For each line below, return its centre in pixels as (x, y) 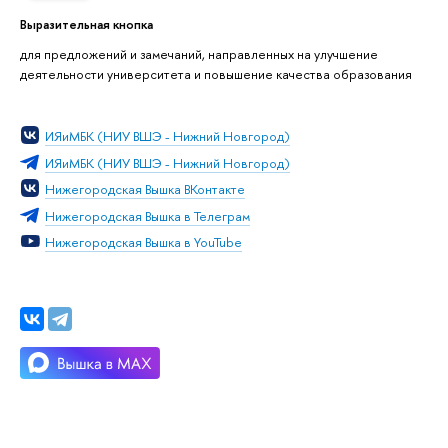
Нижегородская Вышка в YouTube (143, 242)
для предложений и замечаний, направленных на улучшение (199, 54)
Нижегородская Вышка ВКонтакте (145, 189)
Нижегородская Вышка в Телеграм (147, 215)
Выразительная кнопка (86, 24)
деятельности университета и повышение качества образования (216, 74)
